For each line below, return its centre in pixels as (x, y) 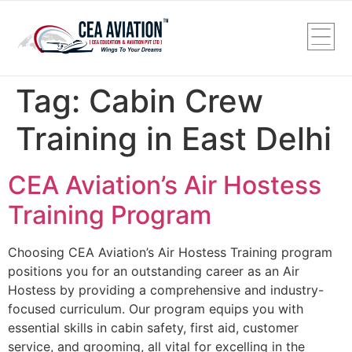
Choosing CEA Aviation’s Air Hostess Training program (170, 252)
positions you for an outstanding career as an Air (154, 271)
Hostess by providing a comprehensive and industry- (166, 290)
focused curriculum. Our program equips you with (156, 309)
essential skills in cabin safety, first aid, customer (153, 328)
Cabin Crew (176, 101)
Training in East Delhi (174, 139)
